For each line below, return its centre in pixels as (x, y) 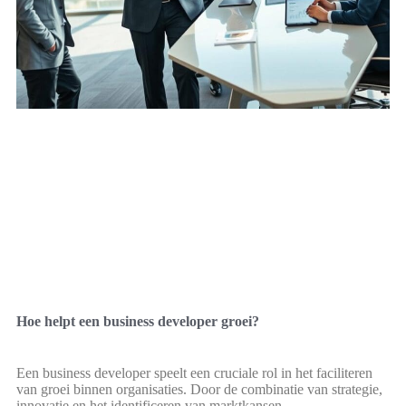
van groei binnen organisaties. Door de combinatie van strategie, (199, 389)
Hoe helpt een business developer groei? (138, 321)
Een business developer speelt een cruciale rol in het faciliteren (194, 372)
